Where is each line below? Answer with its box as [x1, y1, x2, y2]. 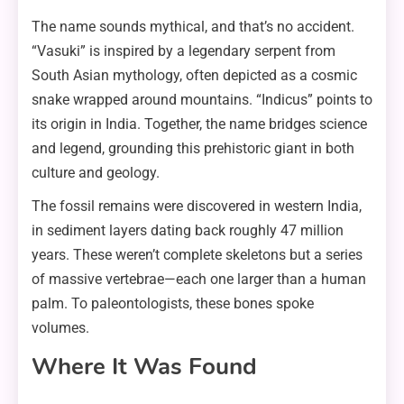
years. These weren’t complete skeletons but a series [32, 246, 363, 264]
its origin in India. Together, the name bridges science [32, 115, 367, 133]
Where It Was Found [32, 351, 257, 383]
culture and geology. [32, 164, 160, 182]
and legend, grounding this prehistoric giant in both [32, 140, 354, 158]
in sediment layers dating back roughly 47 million [32, 222, 344, 240]
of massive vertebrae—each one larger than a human [32, 271, 366, 289]
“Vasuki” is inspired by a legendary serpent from [32, 42, 335, 60]
